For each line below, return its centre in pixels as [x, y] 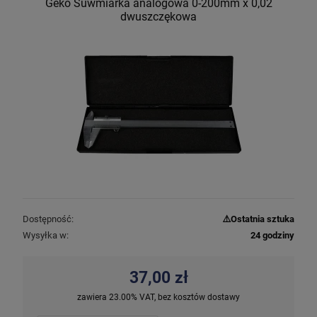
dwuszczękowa [158, 16]
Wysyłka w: [46, 235]
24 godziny [272, 235]
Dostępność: [48, 219]
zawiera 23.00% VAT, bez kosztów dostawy [158, 297]
